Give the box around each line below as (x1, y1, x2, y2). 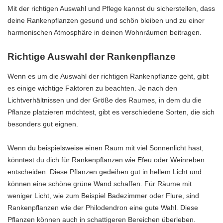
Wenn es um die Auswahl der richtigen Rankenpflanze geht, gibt (7, 72, 209, 81)
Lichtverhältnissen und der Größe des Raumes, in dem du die (7, 96, 202, 105)
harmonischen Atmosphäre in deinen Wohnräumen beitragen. (7, 28, 202, 36)
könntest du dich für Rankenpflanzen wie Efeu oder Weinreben (7, 156, 205, 164)
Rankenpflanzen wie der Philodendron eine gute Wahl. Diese (7, 204, 198, 212)
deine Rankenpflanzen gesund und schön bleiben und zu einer (7, 16, 205, 24)
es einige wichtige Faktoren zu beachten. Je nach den (7, 84, 177, 93)
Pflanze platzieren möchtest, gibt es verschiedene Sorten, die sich (7, 108, 215, 116)
